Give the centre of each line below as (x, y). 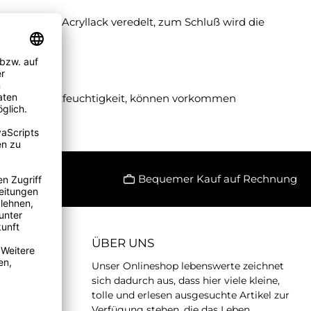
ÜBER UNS (123, 243)
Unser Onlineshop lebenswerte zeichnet (188, 266)
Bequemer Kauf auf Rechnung (218, 178)
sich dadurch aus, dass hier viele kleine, (186, 280)
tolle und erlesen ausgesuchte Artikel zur (191, 295)
